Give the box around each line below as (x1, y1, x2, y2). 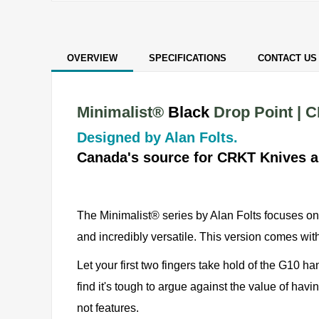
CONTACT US (258, 53, 317, 64)
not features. (77, 302, 139, 315)
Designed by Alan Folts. (77, 130, 238, 146)
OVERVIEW (67, 53, 117, 64)
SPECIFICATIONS (149, 53, 226, 64)
